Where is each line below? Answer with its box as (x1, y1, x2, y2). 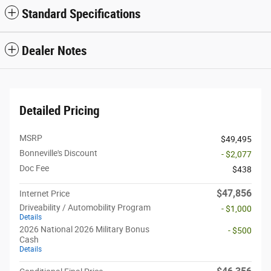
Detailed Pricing (19, 103, 100, 118)
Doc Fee (19, 163, 49, 173)
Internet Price (19, 188, 70, 198)
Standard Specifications (22, 6, 141, 21)
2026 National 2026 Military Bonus (19, 224, 149, 234)
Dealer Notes (22, 43, 87, 58)
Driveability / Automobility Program (19, 202, 151, 212)
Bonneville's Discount (19, 148, 97, 158)
